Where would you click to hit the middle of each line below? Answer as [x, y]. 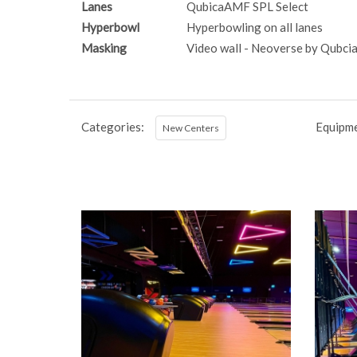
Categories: [113, 127]
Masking [104, 48]
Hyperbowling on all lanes [255, 27]
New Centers [191, 128]
